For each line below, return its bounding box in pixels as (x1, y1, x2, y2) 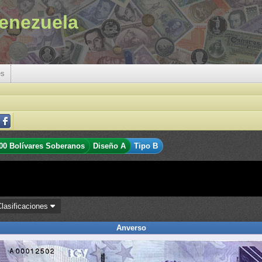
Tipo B (134, 142, 158, 150)
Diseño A (93, 142, 126, 150)
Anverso (116, 223, 146, 232)
